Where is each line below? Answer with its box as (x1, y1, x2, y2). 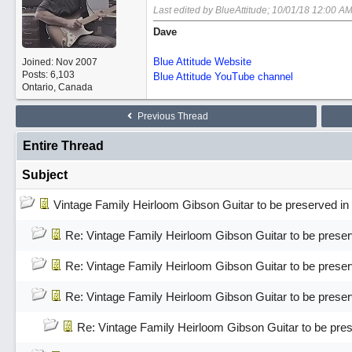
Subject (21, 168, 68, 181)
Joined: (21, 57, 56, 68)
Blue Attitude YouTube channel (152, 71, 293, 82)
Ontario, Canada (21, 82, 93, 93)
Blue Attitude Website (152, 56, 251, 68)
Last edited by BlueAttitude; (152, 5, 272, 16)
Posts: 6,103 (21, 69, 75, 80)
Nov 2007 (55, 57, 97, 68)
